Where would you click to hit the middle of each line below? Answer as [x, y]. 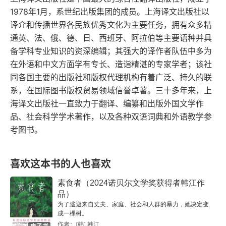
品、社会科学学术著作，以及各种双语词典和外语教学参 [111, 117]
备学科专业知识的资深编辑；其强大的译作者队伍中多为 [111, 51]
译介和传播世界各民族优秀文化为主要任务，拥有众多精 [111, 25]
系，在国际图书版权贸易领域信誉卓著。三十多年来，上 [111, 90]
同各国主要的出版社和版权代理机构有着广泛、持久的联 [111, 77]
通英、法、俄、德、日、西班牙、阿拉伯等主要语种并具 [111, 38]
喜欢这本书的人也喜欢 [61, 164]
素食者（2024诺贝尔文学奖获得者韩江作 [131, 183]
